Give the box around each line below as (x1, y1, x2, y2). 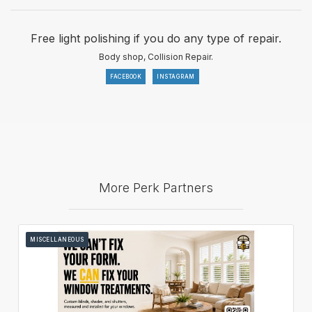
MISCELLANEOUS (30, 235, 84, 243)
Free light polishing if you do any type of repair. (31, 31, 281, 45)
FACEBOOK (110, 72, 142, 80)
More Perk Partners (99, 180, 213, 195)
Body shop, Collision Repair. (99, 51, 213, 62)
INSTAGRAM (157, 72, 195, 80)
